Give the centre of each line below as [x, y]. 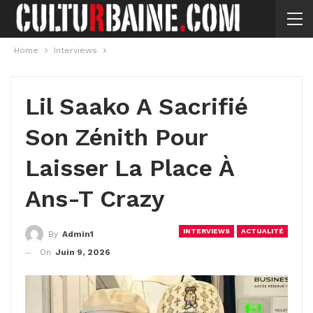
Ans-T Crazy [95, 198]
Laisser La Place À [130, 168]
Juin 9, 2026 [83, 252]
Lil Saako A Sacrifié [137, 106]
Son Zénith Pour [116, 137]
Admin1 [78, 234]
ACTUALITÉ [262, 231]
